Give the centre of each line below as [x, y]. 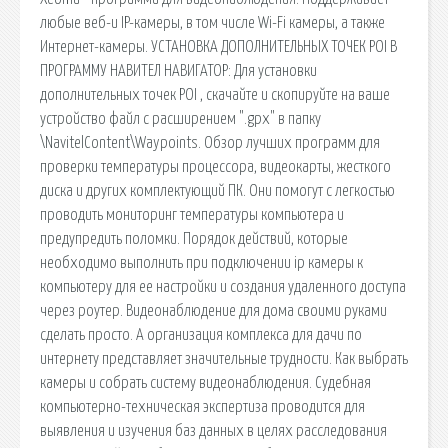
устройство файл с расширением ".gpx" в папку [180, 118]
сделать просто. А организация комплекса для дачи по [201, 334]
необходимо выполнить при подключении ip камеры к [201, 262]
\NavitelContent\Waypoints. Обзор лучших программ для [210, 142]
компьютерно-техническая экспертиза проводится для [202, 406]
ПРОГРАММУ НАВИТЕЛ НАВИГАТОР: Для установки [178, 70]
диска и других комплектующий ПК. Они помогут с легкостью [217, 190]
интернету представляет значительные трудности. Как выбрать [224, 358]
